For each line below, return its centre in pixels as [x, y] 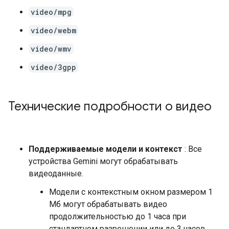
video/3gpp [53, 67]
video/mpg [51, 12]
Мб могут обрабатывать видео [108, 204]
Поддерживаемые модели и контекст [106, 149]
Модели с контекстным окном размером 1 [131, 192]
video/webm [53, 30]
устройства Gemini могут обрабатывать [103, 161]
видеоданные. [56, 174]
